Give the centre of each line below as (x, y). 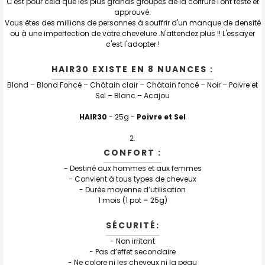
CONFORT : (132, 152)
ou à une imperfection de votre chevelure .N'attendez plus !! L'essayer (132, 33)
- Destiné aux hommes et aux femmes (132, 168)
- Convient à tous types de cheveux (132, 179)
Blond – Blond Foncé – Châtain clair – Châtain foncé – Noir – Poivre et (132, 85)
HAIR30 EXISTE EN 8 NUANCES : (132, 69)
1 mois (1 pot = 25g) (132, 200)
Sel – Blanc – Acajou (132, 95)
